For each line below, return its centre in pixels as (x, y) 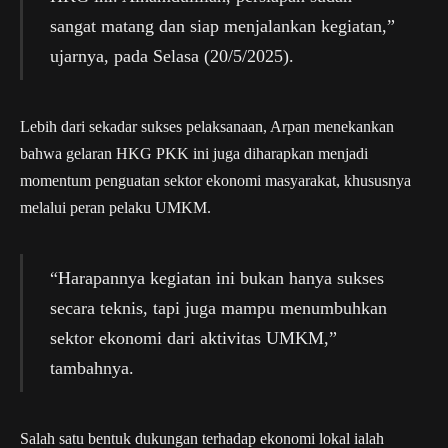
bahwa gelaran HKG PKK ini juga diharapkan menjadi (194, 154)
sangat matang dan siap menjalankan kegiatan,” (222, 26)
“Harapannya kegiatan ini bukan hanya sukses (216, 277)
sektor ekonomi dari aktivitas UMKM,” (193, 337)
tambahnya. (91, 367)
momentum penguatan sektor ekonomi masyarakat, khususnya (215, 181)
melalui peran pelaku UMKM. (115, 208)
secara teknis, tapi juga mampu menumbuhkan (218, 307)
